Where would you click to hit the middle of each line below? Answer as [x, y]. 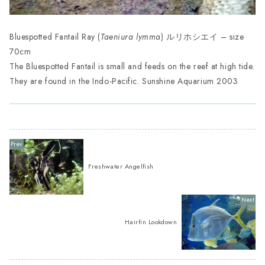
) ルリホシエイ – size [202, 36]
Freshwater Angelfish [121, 167]
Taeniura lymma [131, 36]
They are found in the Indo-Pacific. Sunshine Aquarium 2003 [124, 81]
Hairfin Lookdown [151, 222]
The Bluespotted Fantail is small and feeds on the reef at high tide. [132, 66]
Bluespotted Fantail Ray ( [55, 36]
